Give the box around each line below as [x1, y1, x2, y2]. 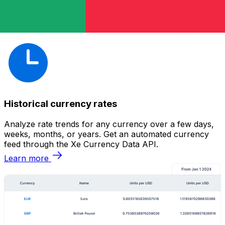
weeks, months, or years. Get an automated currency [4, 129, 209, 140]
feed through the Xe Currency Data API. [4, 139, 158, 150]
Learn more [4, 153, 49, 164]
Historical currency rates [4, 98, 117, 110]
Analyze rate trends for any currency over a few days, [4, 119, 214, 130]
